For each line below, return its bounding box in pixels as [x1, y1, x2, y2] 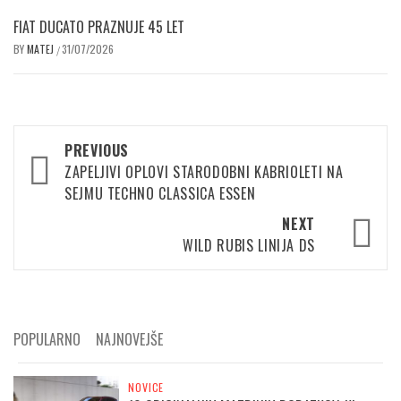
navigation [22, 158, 125, 199]
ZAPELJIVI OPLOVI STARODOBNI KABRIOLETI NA [64, 161, 344, 183]
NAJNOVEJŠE [96, 328, 163, 350]
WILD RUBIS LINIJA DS [183, 235, 315, 256]
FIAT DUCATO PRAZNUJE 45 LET [13, 16, 184, 38]
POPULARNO [13, 328, 81, 350]
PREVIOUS [64, 140, 130, 161]
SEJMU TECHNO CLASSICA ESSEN [64, 183, 256, 204]
